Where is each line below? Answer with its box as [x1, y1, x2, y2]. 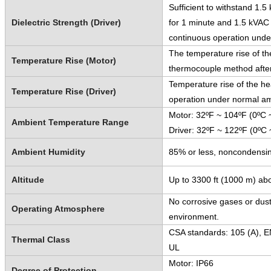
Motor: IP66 [168, 258, 214, 268]
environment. [168, 211, 219, 221]
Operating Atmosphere [11, 203, 105, 214]
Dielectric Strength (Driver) [11, 17, 121, 27]
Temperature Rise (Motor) [11, 55, 116, 65]
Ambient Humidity [11, 146, 85, 157]
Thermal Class [11, 234, 70, 244]
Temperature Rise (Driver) [11, 86, 116, 96]
